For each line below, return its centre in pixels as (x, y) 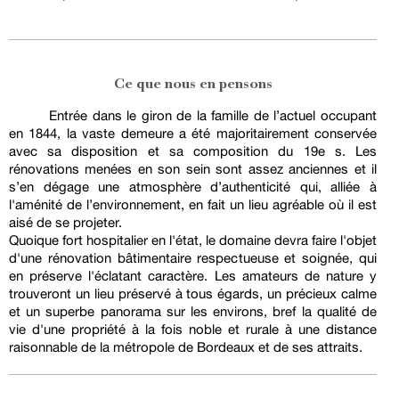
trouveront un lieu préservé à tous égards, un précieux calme (193, 294)
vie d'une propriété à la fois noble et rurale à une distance (193, 330)
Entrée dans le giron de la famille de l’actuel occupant (213, 116)
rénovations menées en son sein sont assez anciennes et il (193, 169)
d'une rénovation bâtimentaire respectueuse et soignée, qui (193, 258)
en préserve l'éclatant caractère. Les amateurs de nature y (193, 276)
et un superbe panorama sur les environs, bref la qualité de (193, 312)
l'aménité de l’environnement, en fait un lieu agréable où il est (193, 205)
